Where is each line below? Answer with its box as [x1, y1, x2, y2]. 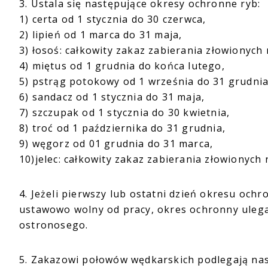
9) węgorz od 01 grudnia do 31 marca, [19, 137, 214, 150]
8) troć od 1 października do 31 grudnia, [19, 121, 226, 135]
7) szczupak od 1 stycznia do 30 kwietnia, [19, 106, 230, 119]
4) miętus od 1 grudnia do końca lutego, [19, 59, 225, 72]
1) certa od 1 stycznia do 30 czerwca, [19, 13, 206, 26]
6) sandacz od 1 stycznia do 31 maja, [19, 90, 205, 103]
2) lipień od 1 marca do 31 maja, [19, 28, 182, 41]
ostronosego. [19, 218, 89, 232]
